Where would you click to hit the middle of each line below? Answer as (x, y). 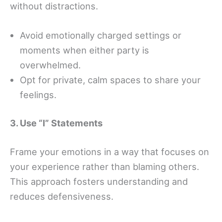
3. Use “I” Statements (56, 123)
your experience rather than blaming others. (105, 166)
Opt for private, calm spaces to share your (110, 80)
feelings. (38, 95)
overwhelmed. (50, 65)
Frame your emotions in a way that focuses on (110, 151)
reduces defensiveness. (62, 196)
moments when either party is (84, 50)
